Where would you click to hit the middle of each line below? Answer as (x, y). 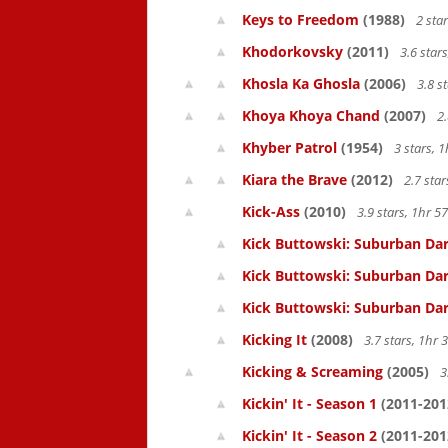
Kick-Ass (271, 211)
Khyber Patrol (289, 147)
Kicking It (274, 339)
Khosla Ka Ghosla (301, 83)
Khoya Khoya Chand (311, 115)
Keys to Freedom (300, 19)
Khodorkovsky (292, 51)
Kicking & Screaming (312, 371)
